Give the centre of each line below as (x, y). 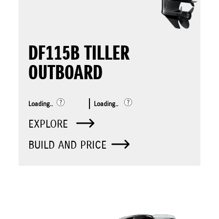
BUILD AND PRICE (67, 145)
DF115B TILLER (79, 54)
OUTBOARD (66, 74)
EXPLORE (50, 124)
